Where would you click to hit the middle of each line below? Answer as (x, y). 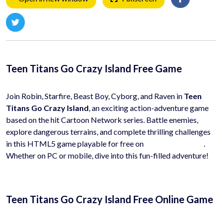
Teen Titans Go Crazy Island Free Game (94, 68)
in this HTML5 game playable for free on (76, 143)
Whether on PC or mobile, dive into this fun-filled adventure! (107, 155)
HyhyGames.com (174, 143)
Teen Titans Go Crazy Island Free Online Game (110, 199)
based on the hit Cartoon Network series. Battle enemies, (102, 119)
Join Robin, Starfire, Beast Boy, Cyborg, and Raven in (95, 96)
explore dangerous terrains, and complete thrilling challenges (108, 131)
